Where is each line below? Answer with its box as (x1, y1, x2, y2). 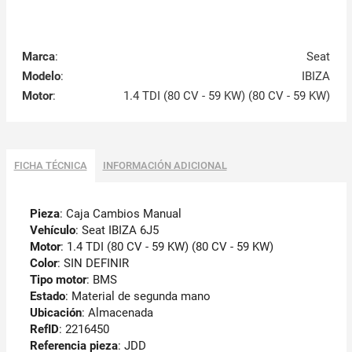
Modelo (21, 68, 60, 83)
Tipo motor (29, 272, 86, 287)
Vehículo (29, 222, 75, 237)
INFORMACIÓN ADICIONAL (102, 159, 227, 171)
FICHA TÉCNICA (13, 159, 87, 171)
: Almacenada (81, 305, 153, 320)
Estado (29, 288, 65, 303)
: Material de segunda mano (64, 288, 211, 303)
